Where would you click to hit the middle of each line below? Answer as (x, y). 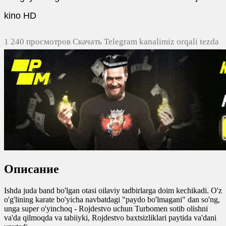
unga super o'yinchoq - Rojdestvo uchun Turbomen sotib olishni (106, 208)
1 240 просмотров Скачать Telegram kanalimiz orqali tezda (111, 42)
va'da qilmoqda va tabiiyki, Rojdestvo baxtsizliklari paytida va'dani (110, 217)
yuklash (18, 59)
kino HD (20, 15)
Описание (32, 169)
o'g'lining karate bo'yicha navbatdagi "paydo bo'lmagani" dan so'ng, (112, 199)
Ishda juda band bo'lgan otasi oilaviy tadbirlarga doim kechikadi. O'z (113, 190)
